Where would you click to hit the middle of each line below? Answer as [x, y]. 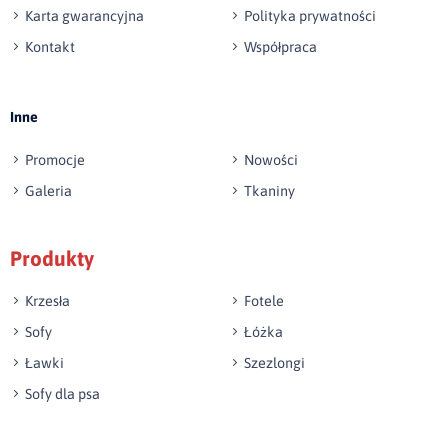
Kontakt [50, 47]
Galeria [48, 191]
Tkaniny [269, 191]
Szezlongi [274, 363]
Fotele [264, 301]
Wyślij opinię [107, 53]
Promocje [55, 160]
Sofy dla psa [62, 394]
